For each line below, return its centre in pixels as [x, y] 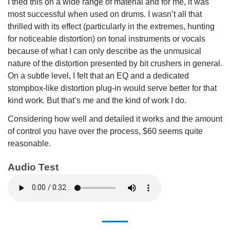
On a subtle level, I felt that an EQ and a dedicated [98, 75]
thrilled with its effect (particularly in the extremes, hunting [111, 26]
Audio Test [33, 167]
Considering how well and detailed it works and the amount [115, 119]
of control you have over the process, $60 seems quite [105, 131]
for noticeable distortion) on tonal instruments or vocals [107, 39]
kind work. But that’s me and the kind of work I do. [97, 100]
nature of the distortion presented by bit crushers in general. [115, 63]
